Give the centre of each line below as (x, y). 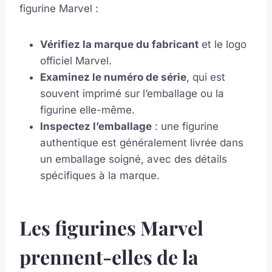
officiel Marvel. (76, 61)
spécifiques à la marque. (100, 176)
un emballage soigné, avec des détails (134, 159)
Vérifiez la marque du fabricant (119, 45)
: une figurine (185, 127)
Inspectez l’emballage (96, 127)
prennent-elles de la (109, 257)
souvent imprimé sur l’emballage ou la (132, 94)
